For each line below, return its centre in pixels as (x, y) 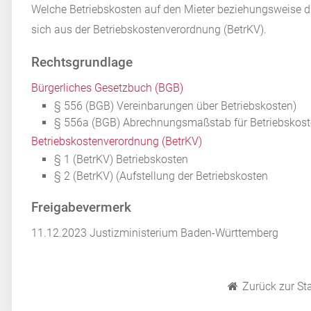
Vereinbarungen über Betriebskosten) (207, 106)
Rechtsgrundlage (82, 62)
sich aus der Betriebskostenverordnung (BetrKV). (149, 30)
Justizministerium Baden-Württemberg (183, 233)
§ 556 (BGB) (86, 106)
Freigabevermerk (82, 208)
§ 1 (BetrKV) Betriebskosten (121, 160)
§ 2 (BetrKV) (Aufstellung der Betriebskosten (161, 176)
